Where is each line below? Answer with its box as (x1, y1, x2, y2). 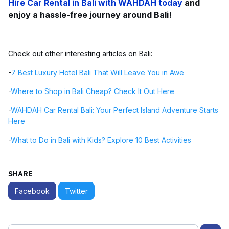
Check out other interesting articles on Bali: (8, 49, 152, 58)
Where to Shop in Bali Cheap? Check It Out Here (11, 87, 174, 96)
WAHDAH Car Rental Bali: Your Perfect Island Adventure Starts (11, 106, 218, 115)
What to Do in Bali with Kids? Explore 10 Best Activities (11, 135, 191, 145)
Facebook (15, 187, 50, 196)
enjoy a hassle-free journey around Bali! (8, 10, 172, 20)
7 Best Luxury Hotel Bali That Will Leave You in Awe (11, 68, 184, 77)
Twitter (65, 187, 88, 196)
